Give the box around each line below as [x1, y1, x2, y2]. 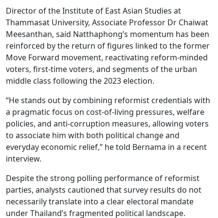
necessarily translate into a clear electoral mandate [6, 196, 194, 207]
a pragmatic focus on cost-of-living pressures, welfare [6, 107, 204, 117]
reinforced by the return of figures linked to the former [6, 40, 210, 51]
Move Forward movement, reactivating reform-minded [6, 52, 208, 63]
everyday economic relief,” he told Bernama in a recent [6, 142, 207, 152]
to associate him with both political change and [6, 130, 180, 141]
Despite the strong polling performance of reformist [6, 173, 200, 183]
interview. [6, 153, 41, 164]
